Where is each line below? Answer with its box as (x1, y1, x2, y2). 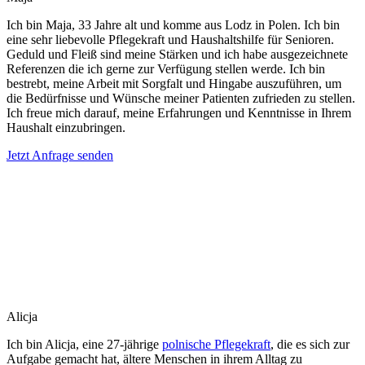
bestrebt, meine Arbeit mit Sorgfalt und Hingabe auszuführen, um (7, 76, 341, 90)
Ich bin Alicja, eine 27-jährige (7, 336, 162, 351)
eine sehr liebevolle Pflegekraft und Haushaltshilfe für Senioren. (7, 32, 334, 46)
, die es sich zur (270, 336, 350, 351)
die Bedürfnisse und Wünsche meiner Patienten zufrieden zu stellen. (7, 90, 355, 105)
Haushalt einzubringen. (7, 120, 125, 134)
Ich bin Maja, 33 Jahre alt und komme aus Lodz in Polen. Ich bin (7, 17, 340, 32)
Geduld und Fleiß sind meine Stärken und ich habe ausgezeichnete (7, 46, 348, 61)
